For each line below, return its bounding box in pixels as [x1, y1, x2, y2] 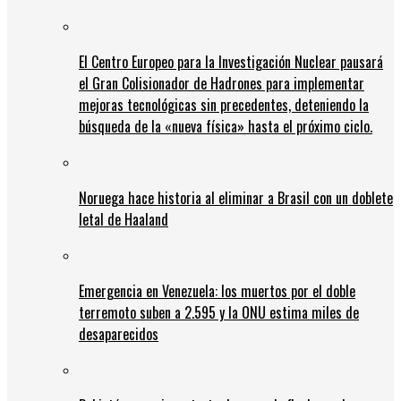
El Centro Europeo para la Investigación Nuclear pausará [79, 51, 383, 73]
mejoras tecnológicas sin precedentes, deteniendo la [79, 94, 369, 116]
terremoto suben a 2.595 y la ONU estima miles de [79, 302, 359, 324]
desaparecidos [79, 323, 158, 346]
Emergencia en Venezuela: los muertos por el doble [79, 280, 355, 303]
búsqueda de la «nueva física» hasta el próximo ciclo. [79, 115, 372, 138]
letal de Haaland [79, 209, 168, 231]
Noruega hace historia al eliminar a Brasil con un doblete [79, 187, 393, 209]
